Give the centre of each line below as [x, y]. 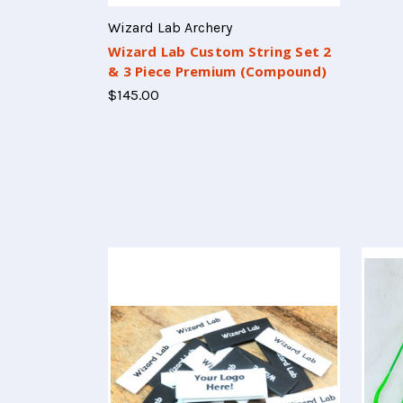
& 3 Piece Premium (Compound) [217, 72]
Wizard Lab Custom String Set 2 [220, 52]
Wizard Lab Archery [170, 28]
